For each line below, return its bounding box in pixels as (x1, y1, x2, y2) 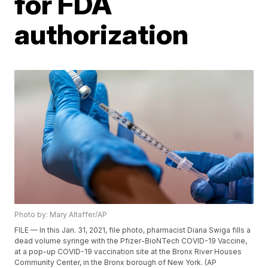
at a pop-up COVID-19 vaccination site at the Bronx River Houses (14, 247, 242, 257)
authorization (14, 17, 189, 51)
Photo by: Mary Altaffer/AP (14, 210, 108, 220)
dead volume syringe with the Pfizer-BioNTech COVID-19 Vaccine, (14, 236, 248, 246)
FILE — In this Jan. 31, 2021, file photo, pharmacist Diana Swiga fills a (14, 226, 251, 235)
